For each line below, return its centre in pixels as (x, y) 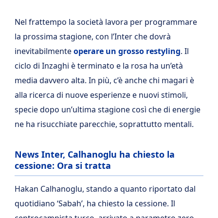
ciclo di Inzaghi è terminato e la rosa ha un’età (99, 66)
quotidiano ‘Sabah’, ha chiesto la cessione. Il (95, 203)
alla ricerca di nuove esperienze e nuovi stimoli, (101, 95)
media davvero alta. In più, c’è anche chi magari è (104, 80)
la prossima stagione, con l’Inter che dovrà (93, 36)
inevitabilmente (44, 51)
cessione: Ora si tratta (63, 165)
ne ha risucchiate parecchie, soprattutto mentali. (104, 124)
